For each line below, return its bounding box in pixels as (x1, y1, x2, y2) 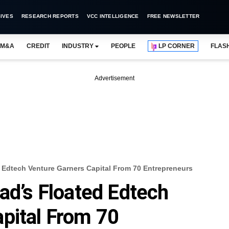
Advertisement (95, 75, 134, 82)
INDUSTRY (61, 42, 94, 50)
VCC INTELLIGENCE (86, 13, 139, 19)
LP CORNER (158, 42, 195, 50)
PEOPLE (110, 42, 136, 50)
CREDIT (26, 42, 50, 50)
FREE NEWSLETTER (147, 13, 200, 19)
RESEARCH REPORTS (21, 13, 79, 19)
